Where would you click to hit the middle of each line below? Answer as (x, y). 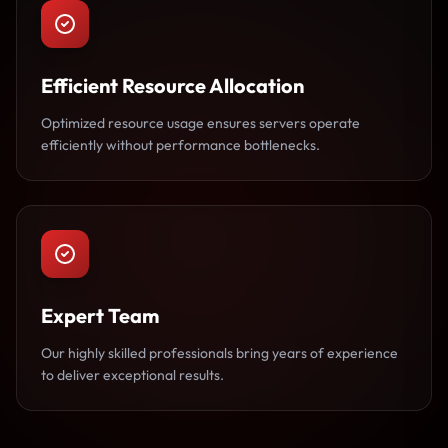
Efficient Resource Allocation (172, 85)
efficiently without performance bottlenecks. (180, 145)
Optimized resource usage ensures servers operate (200, 123)
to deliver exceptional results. (132, 375)
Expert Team (100, 315)
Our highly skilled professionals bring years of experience (219, 353)
